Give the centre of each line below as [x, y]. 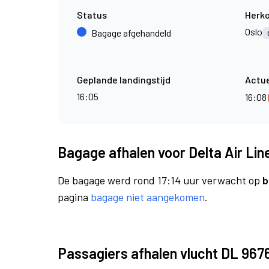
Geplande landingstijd [124, 80]
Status [92, 15]
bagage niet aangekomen [148, 197]
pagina [74, 197]
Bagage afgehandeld [131, 33]
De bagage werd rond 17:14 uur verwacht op [160, 180]
